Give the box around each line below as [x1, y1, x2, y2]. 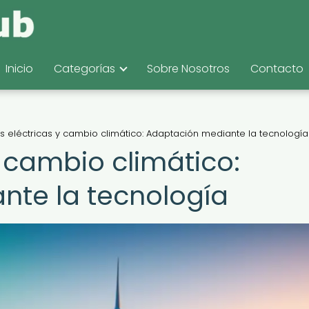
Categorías [54, 61, 115, 77]
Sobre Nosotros [147, 61, 230, 77]
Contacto [250, 61, 303, 77]
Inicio [6, 61, 33, 77]
